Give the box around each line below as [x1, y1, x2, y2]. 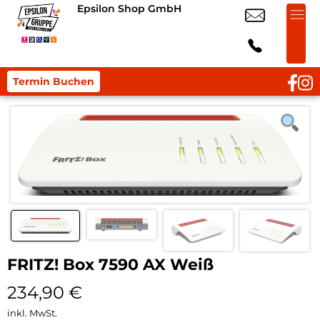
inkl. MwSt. [7, 306, 57, 319]
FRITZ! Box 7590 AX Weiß [7, 254, 214, 274]
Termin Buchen [13, 75, 94, 88]
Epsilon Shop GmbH [77, 2, 181, 15]
